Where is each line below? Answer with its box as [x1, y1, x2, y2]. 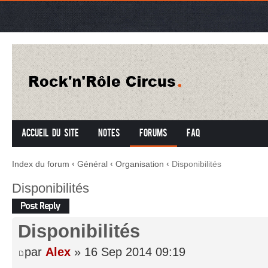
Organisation [115, 159, 164, 169]
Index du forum [12, 159, 69, 169]
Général [77, 159, 108, 169]
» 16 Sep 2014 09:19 [71, 245, 185, 258]
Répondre [12, 199, 45, 208]
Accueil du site [22, 130, 79, 138]
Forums [139, 130, 167, 138]
